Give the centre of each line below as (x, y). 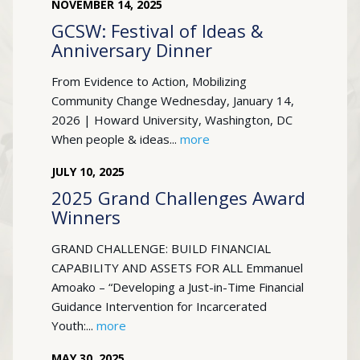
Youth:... (74, 325)
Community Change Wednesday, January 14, (173, 100)
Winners (86, 217)
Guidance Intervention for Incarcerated (159, 306)
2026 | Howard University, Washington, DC (172, 120)
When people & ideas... (116, 139)
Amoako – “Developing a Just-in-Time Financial (178, 287)
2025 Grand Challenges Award (178, 198)
